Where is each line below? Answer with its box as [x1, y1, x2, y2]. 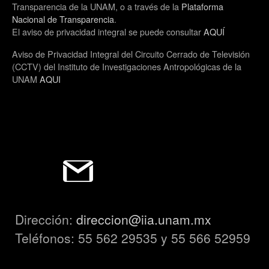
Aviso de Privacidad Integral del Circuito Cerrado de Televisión [12, 47, 250, 60]
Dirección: [15, 210, 76, 229]
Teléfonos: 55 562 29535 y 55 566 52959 [15, 229, 250, 247]
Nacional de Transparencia [12, 13, 114, 25]
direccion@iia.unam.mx [76, 210, 211, 229]
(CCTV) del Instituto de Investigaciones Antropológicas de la [12, 60, 241, 73]
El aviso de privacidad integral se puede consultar [12, 25, 204, 38]
